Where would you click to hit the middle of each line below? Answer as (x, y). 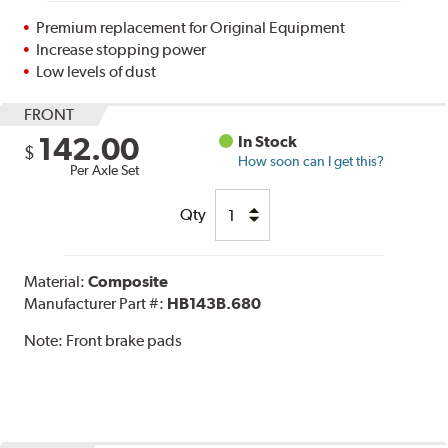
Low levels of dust (96, 72)
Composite (128, 282)
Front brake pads (124, 341)
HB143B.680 (214, 304)
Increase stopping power (121, 50)
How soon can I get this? (311, 161)
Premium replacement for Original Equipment (191, 28)
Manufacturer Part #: (96, 304)
